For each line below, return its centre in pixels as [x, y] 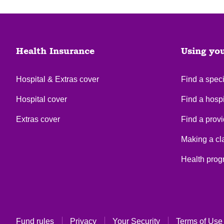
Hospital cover [41, 99]
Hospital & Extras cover [57, 79]
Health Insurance [55, 51]
